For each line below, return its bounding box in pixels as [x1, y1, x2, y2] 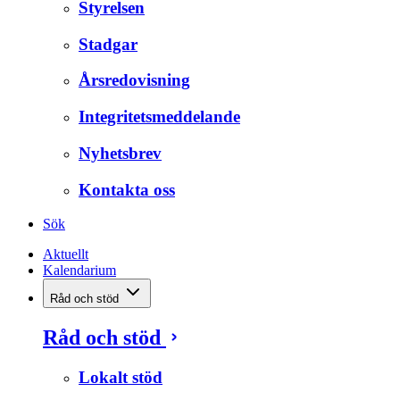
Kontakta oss [79, 179, 175, 199]
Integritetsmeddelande [79, 107, 240, 127]
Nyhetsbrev [79, 143, 162, 162]
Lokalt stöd [79, 368, 162, 387]
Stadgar [79, 34, 137, 54]
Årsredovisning [79, 71, 190, 90]
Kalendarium [43, 262, 116, 279]
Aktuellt [43, 246, 88, 262]
